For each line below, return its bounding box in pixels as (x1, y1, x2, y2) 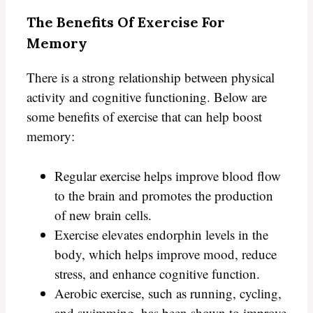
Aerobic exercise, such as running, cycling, (54, 284, 282, 302)
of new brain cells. (54, 205, 152, 224)
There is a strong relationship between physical (27, 68, 275, 87)
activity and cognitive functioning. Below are (27, 88, 267, 106)
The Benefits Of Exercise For (27, 13, 225, 31)
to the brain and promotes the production (54, 186, 273, 204)
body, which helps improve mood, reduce (54, 245, 277, 263)
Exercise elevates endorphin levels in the (54, 225, 268, 243)
